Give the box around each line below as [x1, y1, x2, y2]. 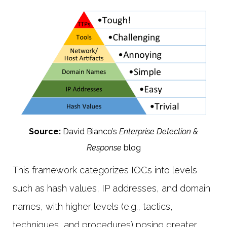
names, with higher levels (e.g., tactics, [13, 201, 173, 212]
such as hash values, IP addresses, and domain [13, 182, 210, 194]
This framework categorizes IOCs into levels [13, 164, 197, 175]
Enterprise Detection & [119, 126, 199, 136]
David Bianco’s [60, 126, 119, 136]
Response [86, 142, 124, 153]
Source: [28, 126, 61, 136]
